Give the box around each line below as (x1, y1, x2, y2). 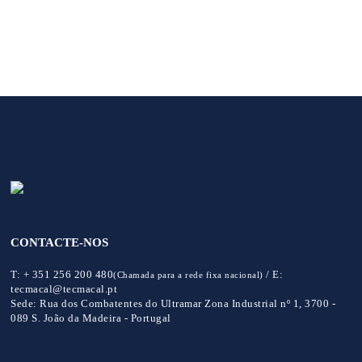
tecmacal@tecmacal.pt (11, 282, 118, 295)
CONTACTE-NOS (11, 235, 109, 249)
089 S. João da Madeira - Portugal (11, 311, 171, 324)
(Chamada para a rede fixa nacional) (113, 269, 263, 280)
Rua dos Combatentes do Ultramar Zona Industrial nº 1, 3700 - (36, 297, 336, 309)
